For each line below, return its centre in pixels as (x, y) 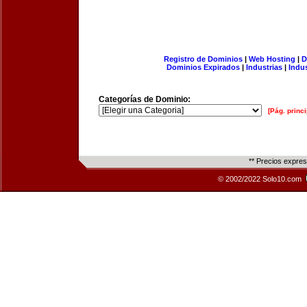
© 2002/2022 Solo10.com (261, 179)
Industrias (264, 67)
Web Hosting (272, 59)
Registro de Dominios (203, 59)
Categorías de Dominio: (145, 99)
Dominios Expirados (203, 67)
